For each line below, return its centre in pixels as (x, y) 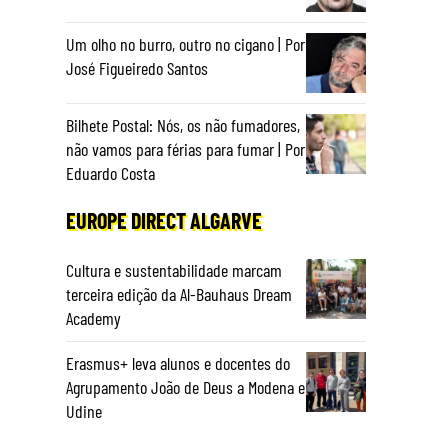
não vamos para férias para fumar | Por (185, 149)
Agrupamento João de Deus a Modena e (185, 387)
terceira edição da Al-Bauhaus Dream (179, 294)
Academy (93, 318)
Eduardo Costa (110, 173)
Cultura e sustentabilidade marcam (174, 270)
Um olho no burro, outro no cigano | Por (185, 44)
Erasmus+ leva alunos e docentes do (178, 363)
